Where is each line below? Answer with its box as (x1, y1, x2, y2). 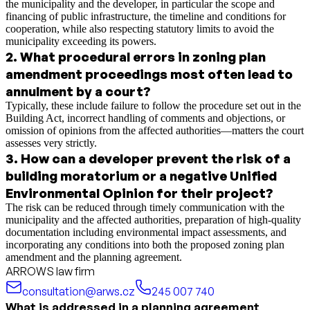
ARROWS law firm (6, 264, 95, 279)
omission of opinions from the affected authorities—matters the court (6, 125, 304, 137)
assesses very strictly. (6, 137, 97, 149)
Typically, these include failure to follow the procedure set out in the (6, 100, 301, 112)
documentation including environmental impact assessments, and (6, 226, 286, 239)
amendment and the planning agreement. (6, 251, 182, 264)
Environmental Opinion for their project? (6, 185, 273, 201)
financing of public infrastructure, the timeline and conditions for (6, 10, 286, 23)
